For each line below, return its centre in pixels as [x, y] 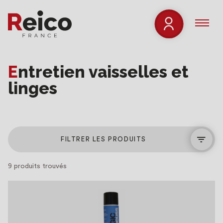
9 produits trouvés [37, 166]
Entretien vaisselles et [13, 72]
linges [33, 88]
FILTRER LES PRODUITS [104, 139]
